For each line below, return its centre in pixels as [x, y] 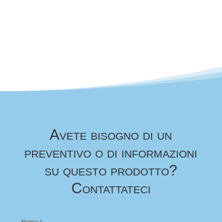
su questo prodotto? [111, 170]
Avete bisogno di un [111, 135]
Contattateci [111, 188]
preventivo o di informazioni [111, 152]
